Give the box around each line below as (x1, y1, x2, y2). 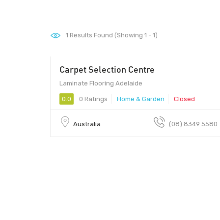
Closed (174, 95, 195, 103)
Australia (73, 120, 101, 128)
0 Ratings (78, 95, 108, 103)
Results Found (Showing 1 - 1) (68, 31, 158, 39)
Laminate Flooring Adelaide (59, 79, 142, 87)
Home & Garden (117, 95, 165, 103)
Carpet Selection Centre (59, 63, 155, 75)
